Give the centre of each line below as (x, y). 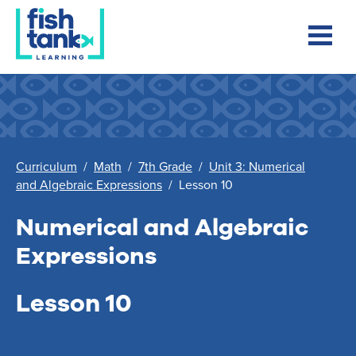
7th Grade (165, 166)
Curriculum (46, 166)
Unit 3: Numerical (257, 166)
